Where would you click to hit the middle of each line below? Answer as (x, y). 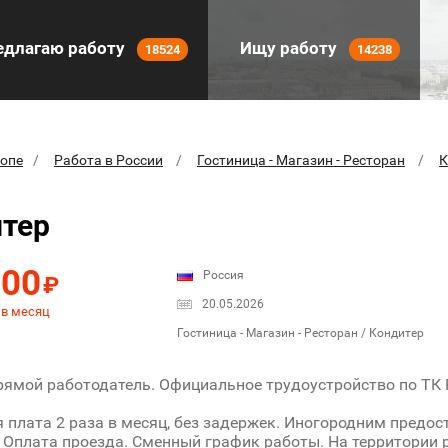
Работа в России (108, 160)
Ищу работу (288, 48)
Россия (223, 275)
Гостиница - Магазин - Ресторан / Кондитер (300, 333)
